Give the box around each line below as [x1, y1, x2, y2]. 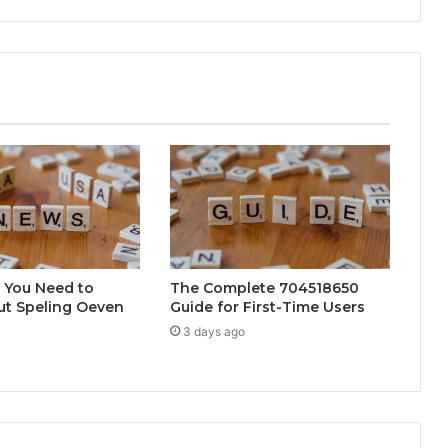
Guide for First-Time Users [169, 298, 365, 317]
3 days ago [182, 324, 245, 340]
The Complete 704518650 [169, 279, 359, 298]
